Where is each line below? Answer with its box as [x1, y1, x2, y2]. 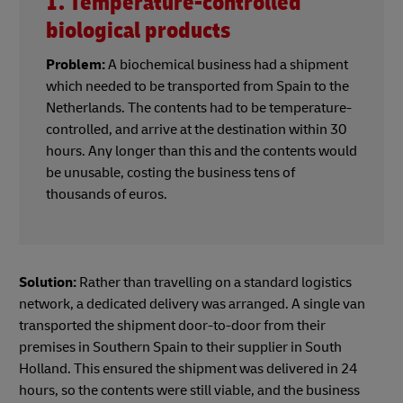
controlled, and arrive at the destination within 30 [46, 121, 346, 139]
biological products [46, 17, 230, 46]
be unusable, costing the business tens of [46, 164, 295, 183]
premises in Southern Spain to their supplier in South [19, 338, 342, 357]
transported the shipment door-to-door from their [19, 317, 326, 336]
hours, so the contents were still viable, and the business [19, 381, 360, 400]
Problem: [46, 56, 105, 75]
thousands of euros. [46, 185, 170, 204]
